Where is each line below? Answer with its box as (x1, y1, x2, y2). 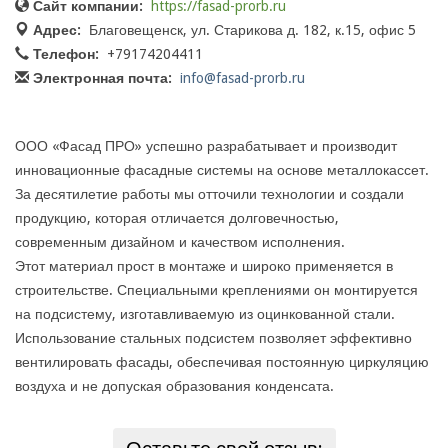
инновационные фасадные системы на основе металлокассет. (15, 162, 429, 179)
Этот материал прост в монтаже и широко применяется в (15, 258, 393, 275)
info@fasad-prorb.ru (180, 70, 305, 87)
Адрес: (33, 22, 81, 39)
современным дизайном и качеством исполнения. (15, 234, 345, 251)
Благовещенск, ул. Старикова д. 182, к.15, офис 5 (85, 22, 416, 39)
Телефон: (33, 46, 99, 63)
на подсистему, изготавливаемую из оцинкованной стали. (15, 306, 395, 323)
